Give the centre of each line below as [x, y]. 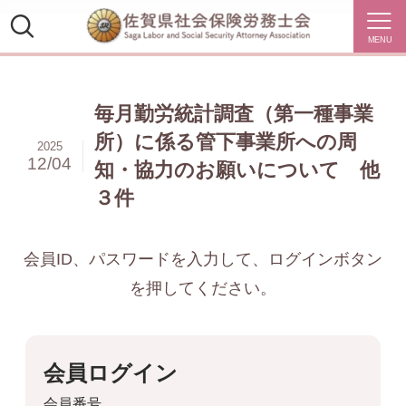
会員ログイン [111, 373]
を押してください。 [203, 289]
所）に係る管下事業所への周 [226, 142]
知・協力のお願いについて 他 [237, 170]
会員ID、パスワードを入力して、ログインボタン [203, 260]
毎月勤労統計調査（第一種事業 [234, 114]
